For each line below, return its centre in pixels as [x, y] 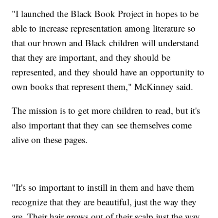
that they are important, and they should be [91, 57]
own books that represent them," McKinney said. [103, 86]
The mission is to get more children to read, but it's [106, 110]
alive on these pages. [50, 139]
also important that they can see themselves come [102, 125]
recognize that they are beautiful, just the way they [104, 201]
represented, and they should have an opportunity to [108, 72]
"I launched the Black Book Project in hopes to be [105, 13]
